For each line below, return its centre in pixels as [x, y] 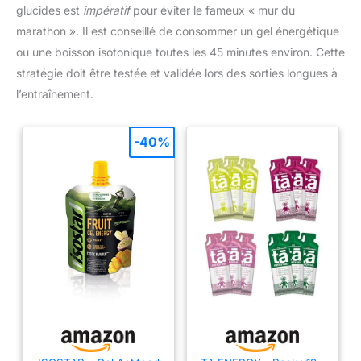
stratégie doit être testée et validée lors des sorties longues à [177, 73]
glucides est [50, 10]
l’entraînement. [55, 93]
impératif [106, 10]
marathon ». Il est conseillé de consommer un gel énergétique [178, 31]
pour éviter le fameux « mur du [212, 10]
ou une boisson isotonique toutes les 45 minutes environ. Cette [180, 52]
